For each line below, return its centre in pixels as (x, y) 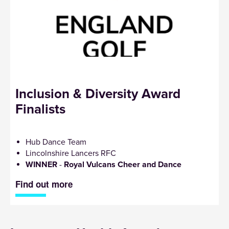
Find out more (44, 184)
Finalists (40, 109)
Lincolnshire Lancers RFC (71, 153)
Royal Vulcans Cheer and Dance (123, 164)
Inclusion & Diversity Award (98, 94)
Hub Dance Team (56, 142)
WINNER (41, 164)
